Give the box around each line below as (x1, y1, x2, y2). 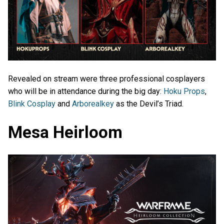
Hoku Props (163, 86, 205, 96)
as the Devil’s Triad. (114, 98, 183, 108)
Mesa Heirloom (8, 122, 122, 142)
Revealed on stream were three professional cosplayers (8, 73, 205, 83)
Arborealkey (72, 98, 114, 108)
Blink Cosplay (8, 98, 55, 108)
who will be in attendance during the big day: (8, 86, 163, 96)
